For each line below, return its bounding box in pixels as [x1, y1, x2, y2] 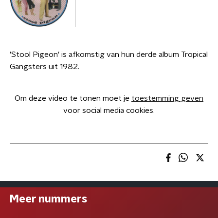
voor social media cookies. [63, 107, 155, 114]
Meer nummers [10, 194, 87, 204]
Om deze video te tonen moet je [15, 94, 131, 102]
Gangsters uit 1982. [10, 63, 79, 71]
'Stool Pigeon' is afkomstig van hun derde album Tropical [10, 51, 208, 58]
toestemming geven [131, 94, 203, 102]
